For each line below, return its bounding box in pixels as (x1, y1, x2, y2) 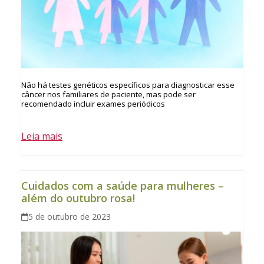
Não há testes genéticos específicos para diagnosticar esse (21, 79, 235, 90)
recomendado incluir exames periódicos (21, 98, 165, 109)
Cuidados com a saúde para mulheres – (21, 178, 224, 193)
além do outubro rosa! (21, 190, 135, 205)
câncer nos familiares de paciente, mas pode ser (21, 88, 196, 100)
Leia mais (21, 129, 62, 143)
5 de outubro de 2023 (28, 210, 111, 222)
